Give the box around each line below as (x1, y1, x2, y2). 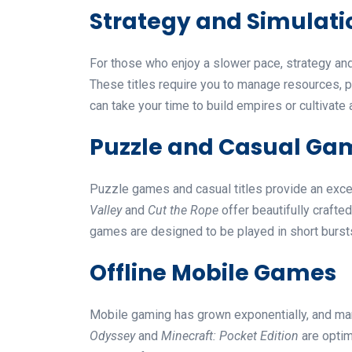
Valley (90, 202, 122, 218)
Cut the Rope (148, 202, 218, 218)
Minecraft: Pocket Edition (161, 328, 299, 343)
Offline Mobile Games (90, 257, 336, 288)
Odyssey (90, 328, 135, 343)
